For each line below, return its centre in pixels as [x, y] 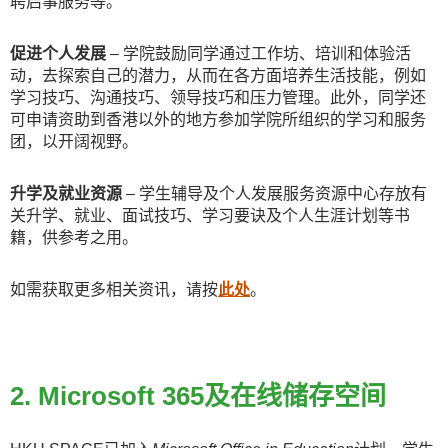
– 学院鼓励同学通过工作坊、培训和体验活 [260, 53]
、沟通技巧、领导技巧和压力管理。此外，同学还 [250, 97]
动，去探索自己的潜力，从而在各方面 [146, 75]
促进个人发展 [60, 53]
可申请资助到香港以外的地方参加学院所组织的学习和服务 [218, 119]
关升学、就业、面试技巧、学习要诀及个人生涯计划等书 [210, 215]
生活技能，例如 [370, 75]
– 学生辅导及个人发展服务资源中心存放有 [276, 193]
